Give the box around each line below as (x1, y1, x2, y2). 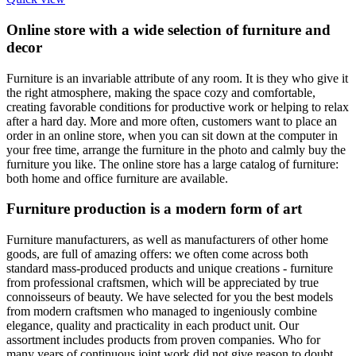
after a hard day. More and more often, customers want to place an (6, 114, 337, 128)
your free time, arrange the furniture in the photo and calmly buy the (6, 142, 346, 157)
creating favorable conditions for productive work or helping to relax (6, 99, 349, 114)
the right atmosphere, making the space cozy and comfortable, (6, 85, 315, 99)
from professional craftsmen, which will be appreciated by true (6, 275, 319, 289)
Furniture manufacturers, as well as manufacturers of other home (6, 232, 328, 246)
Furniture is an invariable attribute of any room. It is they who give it (6, 71, 348, 85)
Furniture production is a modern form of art (6, 200, 302, 218)
